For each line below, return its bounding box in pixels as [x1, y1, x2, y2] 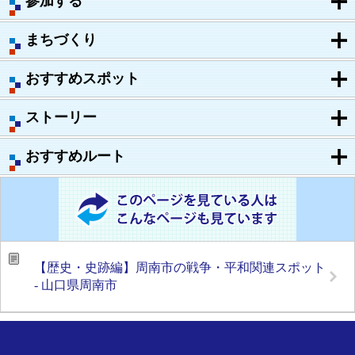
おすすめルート [25, 147, 125, 164]
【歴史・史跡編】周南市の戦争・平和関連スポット [34, 260, 326, 274]
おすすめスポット [25, 70, 139, 86]
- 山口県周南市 [34, 277, 117, 292]
